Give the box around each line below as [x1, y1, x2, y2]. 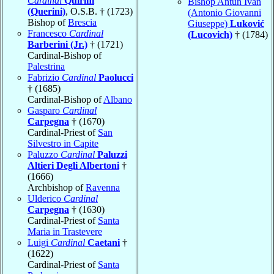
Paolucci [98, 72, 133, 83]
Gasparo [28, 105, 62, 116]
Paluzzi [97, 149, 127, 160]
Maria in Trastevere [28, 226, 102, 237]
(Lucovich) [188, 29, 232, 40]
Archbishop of [28, 182, 86, 193]
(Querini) [28, 6, 65, 17]
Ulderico [28, 193, 64, 204]
